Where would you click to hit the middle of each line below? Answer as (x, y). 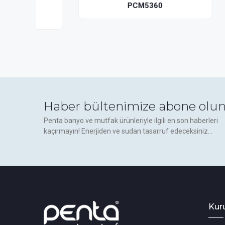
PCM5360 (111, 6)
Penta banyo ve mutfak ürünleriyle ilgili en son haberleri (131, 121)
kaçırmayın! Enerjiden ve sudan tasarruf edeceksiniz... (128, 131)
